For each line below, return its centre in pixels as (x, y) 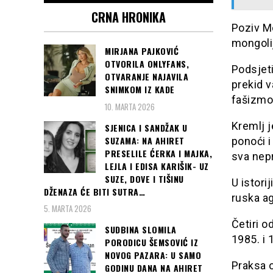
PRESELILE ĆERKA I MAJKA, (158, 153)
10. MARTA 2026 (130, 106)
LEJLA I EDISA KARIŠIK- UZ (157, 166)
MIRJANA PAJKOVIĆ (142, 51)
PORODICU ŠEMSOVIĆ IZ (151, 242)
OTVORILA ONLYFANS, (147, 64)
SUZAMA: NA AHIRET (145, 140)
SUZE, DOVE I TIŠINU (144, 179)
